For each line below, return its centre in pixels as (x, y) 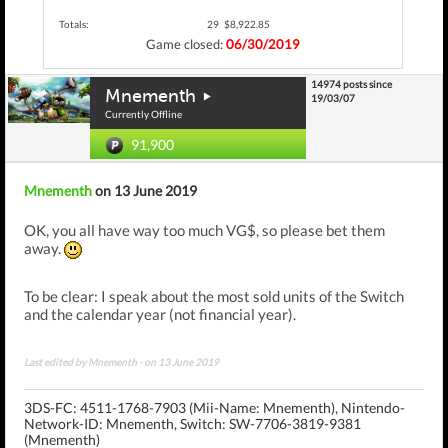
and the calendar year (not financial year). (160, 314)
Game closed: (186, 44)
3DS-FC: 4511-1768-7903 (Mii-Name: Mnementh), (182, 408)
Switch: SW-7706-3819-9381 (270, 424)
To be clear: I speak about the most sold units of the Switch (214, 296)
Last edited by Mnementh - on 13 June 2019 (121, 362)
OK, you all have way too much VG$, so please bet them (204, 230)
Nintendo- (373, 408)
